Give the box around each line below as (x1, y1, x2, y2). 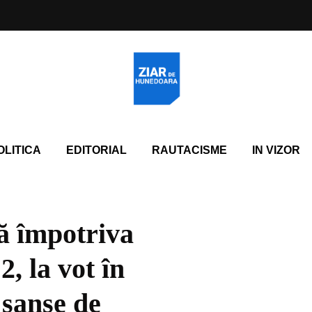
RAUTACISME (151, 144, 227, 156)
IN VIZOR (251, 144, 300, 156)
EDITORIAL (65, 144, 127, 156)
